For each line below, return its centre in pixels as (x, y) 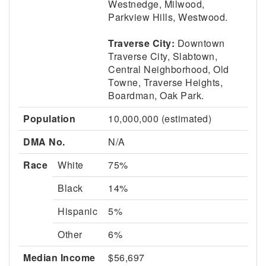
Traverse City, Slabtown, (163, 56)
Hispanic (77, 211)
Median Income (59, 257)
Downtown (200, 43)
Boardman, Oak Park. (156, 95)
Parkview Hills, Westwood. (168, 17)
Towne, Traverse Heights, (165, 82)
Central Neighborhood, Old (169, 69)
